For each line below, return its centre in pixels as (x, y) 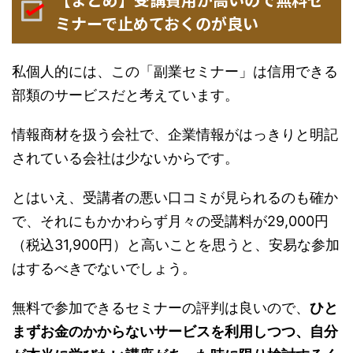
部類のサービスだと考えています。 (125, 95)
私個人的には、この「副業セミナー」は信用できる (175, 72)
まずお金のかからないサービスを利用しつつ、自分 (175, 332)
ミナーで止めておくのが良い (157, 24)
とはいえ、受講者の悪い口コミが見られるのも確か (175, 198)
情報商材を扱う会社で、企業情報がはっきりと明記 (175, 135)
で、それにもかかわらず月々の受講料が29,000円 (170, 221)
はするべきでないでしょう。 (104, 269)
